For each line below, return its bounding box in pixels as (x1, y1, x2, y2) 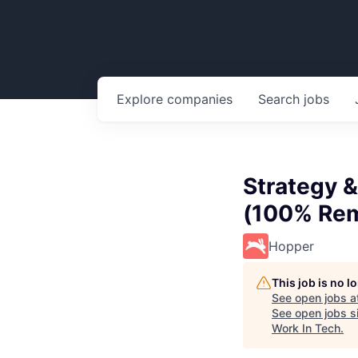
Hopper (268, 238, 314, 254)
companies (167, 91, 233, 107)
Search (258, 91, 304, 107)
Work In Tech (272, 321, 340, 335)
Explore (117, 91, 167, 107)
